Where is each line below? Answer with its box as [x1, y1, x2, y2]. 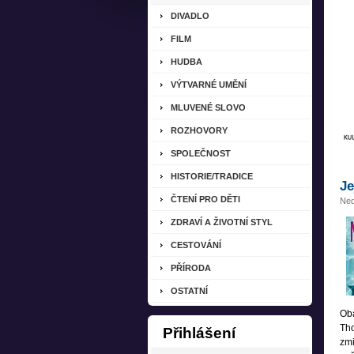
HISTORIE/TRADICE [171, 171, 253, 181]
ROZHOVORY [171, 126, 228, 135]
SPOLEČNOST [171, 149, 231, 158]
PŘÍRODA [171, 263, 211, 273]
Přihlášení [163, 325, 235, 341]
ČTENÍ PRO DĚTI [171, 194, 240, 204]
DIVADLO [171, 11, 209, 21]
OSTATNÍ [171, 286, 208, 296]
